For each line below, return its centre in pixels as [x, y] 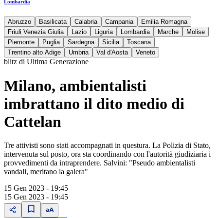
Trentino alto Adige [34, 53]
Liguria [104, 32]
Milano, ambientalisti [75, 85]
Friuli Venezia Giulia [36, 32]
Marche [168, 32]
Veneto [145, 53]
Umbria [79, 53]
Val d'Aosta [112, 53]
